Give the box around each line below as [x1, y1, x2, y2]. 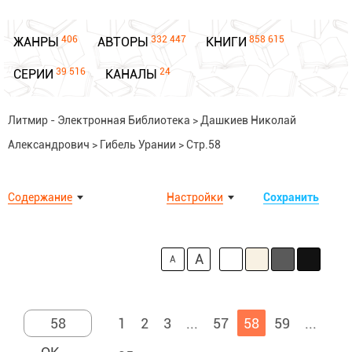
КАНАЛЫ [105, 67, 157, 82]
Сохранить [263, 191, 319, 203]
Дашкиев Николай [200, 114, 296, 126]
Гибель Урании [100, 138, 176, 151]
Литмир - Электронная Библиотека [8, 114, 190, 126]
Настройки [167, 191, 223, 203]
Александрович [8, 138, 90, 151]
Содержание [8, 191, 72, 203]
